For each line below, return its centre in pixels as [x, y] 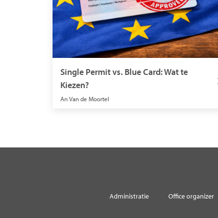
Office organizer [191, 196]
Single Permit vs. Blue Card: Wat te [124, 72]
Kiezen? [75, 85]
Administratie [129, 196]
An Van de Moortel [85, 99]
